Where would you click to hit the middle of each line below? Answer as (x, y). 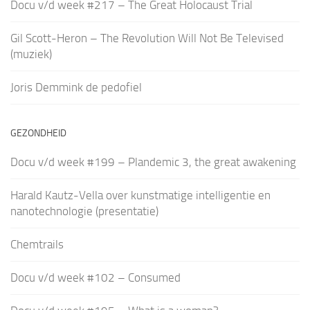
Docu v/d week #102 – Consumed (95, 278)
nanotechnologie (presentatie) (84, 211)
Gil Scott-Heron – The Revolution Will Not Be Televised (147, 38)
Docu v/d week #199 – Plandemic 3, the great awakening (153, 162)
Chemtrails (37, 245)
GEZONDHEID (38, 134)
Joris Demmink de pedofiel (76, 88)
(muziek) (31, 54)
